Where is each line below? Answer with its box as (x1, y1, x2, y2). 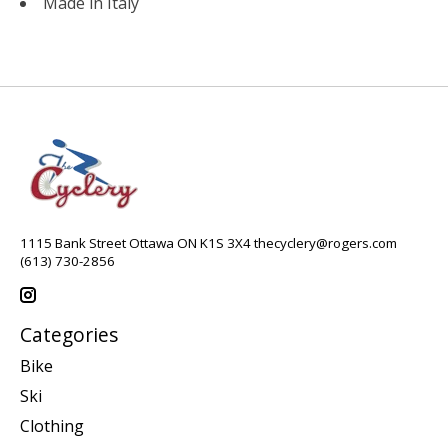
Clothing (20, 415, 84, 438)
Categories (20, 320, 118, 348)
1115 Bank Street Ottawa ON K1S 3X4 (20, 234, 254, 253)
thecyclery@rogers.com (254, 234, 397, 253)
